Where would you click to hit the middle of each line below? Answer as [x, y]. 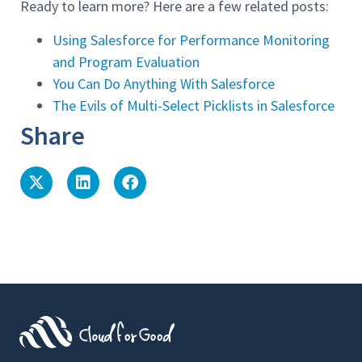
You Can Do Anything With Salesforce [164, 83]
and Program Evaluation [126, 61]
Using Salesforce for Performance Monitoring [191, 40]
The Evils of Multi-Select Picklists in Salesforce [194, 105]
